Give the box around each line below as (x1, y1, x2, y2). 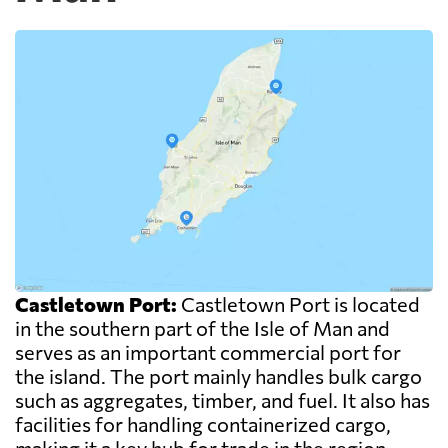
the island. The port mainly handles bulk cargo (15, 364, 422, 389)
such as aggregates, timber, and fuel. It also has (15, 388, 430, 413)
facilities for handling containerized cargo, (15, 412, 391, 437)
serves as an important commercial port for (15, 340, 401, 365)
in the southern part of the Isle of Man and (15, 316, 390, 341)
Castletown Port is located (177, 292, 420, 317)
